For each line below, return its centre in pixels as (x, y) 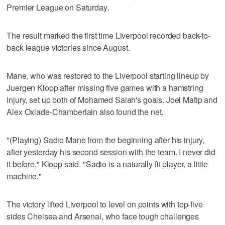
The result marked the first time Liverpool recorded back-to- (108, 35)
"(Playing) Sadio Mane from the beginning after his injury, (106, 140)
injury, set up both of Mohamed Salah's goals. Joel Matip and (112, 99)
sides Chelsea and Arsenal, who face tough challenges (103, 216)
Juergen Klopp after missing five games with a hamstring (105, 87)
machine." (24, 176)
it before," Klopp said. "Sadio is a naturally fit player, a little (107, 164)
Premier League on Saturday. (58, 7)
